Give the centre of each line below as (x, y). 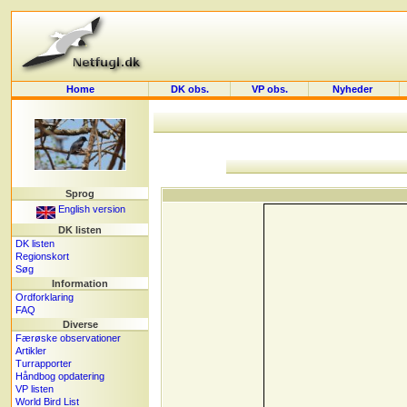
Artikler (31, 351)
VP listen (35, 389)
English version (90, 209)
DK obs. (189, 89)
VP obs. (269, 89)
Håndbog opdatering (60, 376)
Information (80, 283)
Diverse (80, 324)
